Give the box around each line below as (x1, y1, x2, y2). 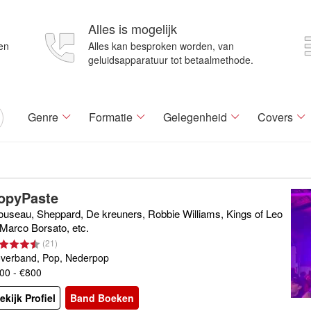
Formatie (89, 109, 133, 125)
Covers (258, 109, 293, 125)
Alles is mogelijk (88, 19, 177, 37)
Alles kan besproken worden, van (88, 39, 234, 53)
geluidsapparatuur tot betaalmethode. (88, 53, 253, 67)
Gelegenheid (163, 109, 227, 125)
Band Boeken (70, 291, 134, 305)
